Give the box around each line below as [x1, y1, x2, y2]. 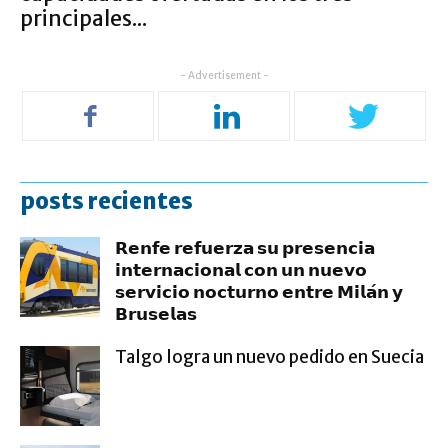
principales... [20, 4, 147, 32]
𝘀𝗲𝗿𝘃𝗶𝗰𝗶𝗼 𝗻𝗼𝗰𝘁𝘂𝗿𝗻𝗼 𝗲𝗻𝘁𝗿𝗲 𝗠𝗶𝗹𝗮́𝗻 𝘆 [115, 280, 403, 303]
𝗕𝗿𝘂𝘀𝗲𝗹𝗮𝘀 [115, 302, 197, 325]
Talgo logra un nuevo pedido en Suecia [115, 345, 424, 368]
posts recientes [20, 186, 193, 215]
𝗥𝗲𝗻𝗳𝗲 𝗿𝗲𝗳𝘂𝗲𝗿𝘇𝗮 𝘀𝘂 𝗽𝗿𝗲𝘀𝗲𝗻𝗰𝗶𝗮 [115, 236, 375, 259]
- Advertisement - [179, 68, 269, 82]
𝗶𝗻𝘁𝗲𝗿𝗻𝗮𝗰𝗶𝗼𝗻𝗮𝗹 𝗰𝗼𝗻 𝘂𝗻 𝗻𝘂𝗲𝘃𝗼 [115, 258, 367, 281]
